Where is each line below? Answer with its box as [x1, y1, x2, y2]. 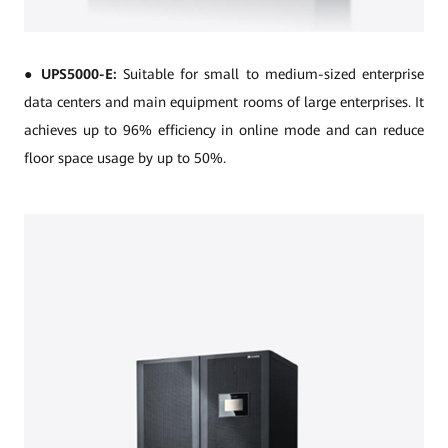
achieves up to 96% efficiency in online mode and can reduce [24, 122, 424, 138]
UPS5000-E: [40, 66, 117, 82]
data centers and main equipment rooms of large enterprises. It [24, 94, 424, 110]
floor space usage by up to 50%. [24, 150, 226, 166]
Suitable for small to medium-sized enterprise [116, 66, 424, 82]
